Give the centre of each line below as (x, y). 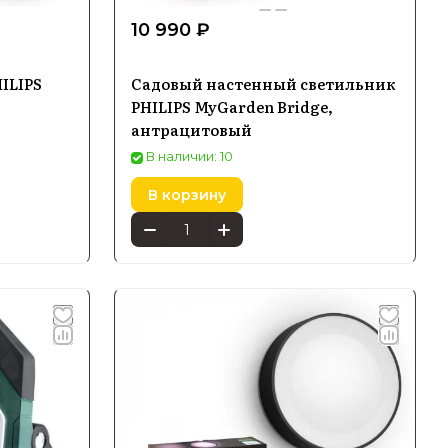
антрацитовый (191, 129)
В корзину (187, 194)
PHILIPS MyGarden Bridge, (232, 106)
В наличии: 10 (189, 156)
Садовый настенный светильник (263, 83)
